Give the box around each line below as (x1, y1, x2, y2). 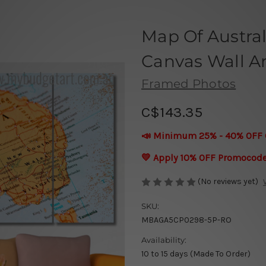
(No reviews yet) (198, 176, 258, 186)
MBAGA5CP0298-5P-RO (141, 215, 232, 226)
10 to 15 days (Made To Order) (141, 249, 251, 259)
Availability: (141, 235, 186, 245)
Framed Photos (141, 76, 236, 91)
